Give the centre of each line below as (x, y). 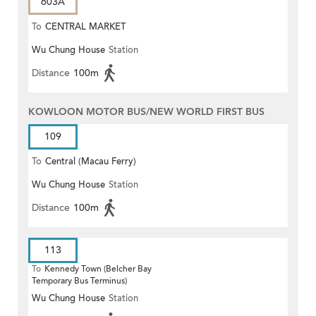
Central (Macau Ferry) (91, 162)
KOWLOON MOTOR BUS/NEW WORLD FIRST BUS (146, 112)
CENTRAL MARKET (85, 27)
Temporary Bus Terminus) (79, 281)
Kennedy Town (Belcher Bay (98, 269)
